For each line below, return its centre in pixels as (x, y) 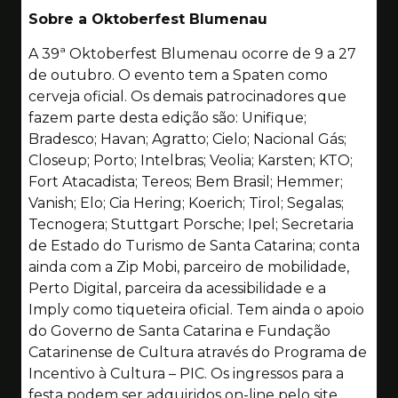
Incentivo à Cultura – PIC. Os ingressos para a (186, 373)
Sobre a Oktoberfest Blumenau (148, 20)
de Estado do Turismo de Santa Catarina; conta (194, 245)
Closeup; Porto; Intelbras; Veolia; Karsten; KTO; (191, 160)
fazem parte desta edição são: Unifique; (167, 117)
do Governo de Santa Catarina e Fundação (179, 330)
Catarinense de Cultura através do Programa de (198, 352)
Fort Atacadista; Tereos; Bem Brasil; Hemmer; (186, 181)
